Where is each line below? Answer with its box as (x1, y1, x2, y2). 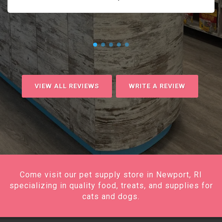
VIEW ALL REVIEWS (34, 82, 99, 90)
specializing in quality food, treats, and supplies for (9, 181, 213, 190)
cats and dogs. (82, 192, 140, 201)
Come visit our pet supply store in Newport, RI (20, 170, 202, 179)
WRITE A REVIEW (128, 82, 185, 90)
